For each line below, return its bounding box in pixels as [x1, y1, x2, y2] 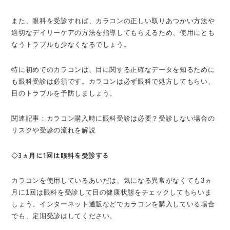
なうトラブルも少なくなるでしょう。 [11, 40, 131, 48]
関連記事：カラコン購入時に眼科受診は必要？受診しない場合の [11, 114, 215, 122]
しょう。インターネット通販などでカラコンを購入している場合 [11, 200, 215, 208]
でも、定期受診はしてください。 [11, 212, 117, 220]
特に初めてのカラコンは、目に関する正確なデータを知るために [11, 65, 215, 73]
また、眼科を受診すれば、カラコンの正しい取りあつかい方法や [11, 16, 215, 25]
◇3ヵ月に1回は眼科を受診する [11, 150, 110, 160]
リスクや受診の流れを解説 [11, 126, 96, 134]
